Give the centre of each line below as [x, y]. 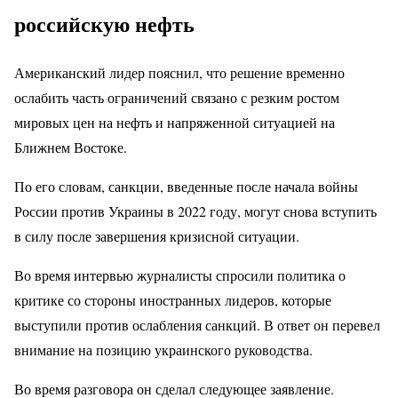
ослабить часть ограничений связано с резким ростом [177, 98]
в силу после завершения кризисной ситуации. [157, 236]
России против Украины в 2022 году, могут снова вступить [195, 211]
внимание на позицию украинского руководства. [163, 350]
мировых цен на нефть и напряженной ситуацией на [175, 123]
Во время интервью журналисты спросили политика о [180, 275]
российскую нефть [104, 24]
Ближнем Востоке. [71, 147]
